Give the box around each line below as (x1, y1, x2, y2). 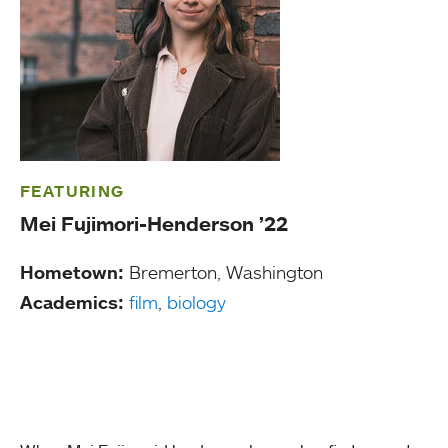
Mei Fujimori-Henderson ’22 (20, 211, 288, 236)
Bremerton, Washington (124, 261, 323, 283)
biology (167, 291, 226, 313)
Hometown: (20, 261, 124, 283)
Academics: (20, 291, 124, 313)
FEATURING (20, 181, 125, 201)
